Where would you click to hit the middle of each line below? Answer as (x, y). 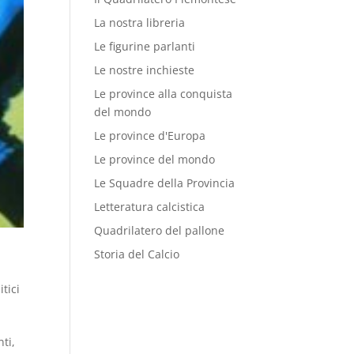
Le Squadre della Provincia (165, 183)
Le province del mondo (155, 159)
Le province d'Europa (150, 136)
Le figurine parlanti (145, 46)
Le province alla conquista (164, 94)
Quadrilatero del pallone (160, 230)
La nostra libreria (140, 23)
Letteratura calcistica (150, 207)
